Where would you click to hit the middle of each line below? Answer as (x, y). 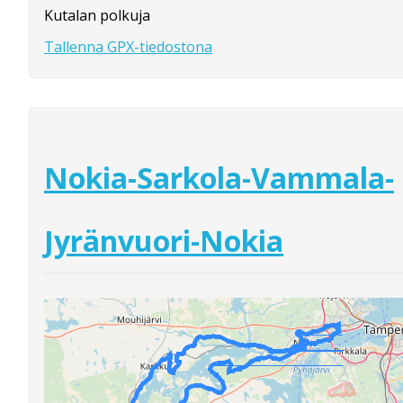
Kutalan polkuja (97, 16)
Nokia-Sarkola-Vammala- (219, 177)
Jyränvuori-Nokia (164, 240)
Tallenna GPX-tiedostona (128, 47)
